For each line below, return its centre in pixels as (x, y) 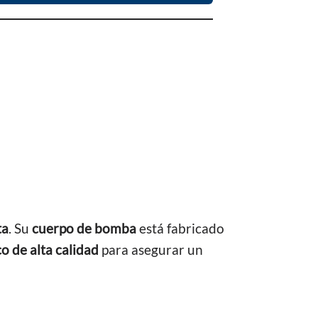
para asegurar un (151, 250)
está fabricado (180, 228)
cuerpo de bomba (84, 228)
